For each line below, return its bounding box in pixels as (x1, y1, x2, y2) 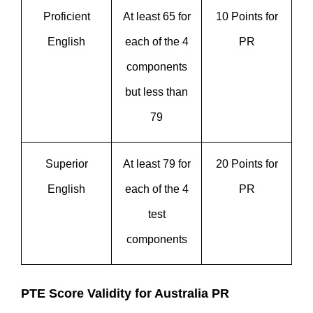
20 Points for (215, 158, 278, 170)
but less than (125, 86, 188, 98)
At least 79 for (122, 158, 191, 170)
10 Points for (215, 10, 278, 22)
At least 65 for (122, 10, 191, 22)
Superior (45, 158, 88, 170)
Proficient (43, 10, 90, 22)
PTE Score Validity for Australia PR (21, 286, 229, 300)
